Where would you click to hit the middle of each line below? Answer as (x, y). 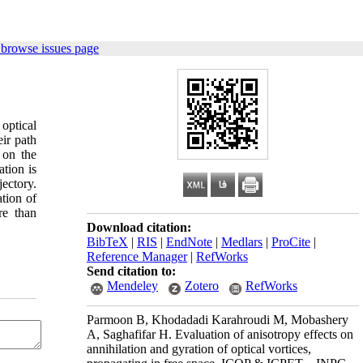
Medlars (242, 242)
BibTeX (107, 242)
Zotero (202, 286)
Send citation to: (131, 271)
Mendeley (132, 286)
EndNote (189, 242)
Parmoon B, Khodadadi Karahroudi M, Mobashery (218, 320)
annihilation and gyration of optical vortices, (199, 349)
